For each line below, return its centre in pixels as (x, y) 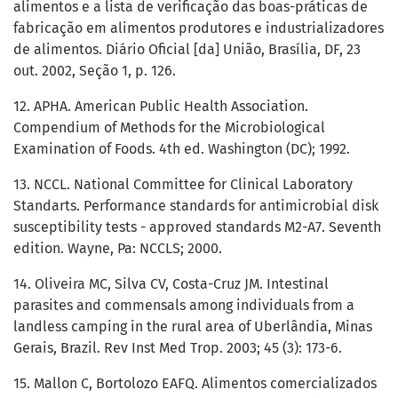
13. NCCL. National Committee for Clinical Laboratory (183, 185)
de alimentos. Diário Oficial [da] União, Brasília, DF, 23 (187, 50)
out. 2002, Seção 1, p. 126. (95, 71)
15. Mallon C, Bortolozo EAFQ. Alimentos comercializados (195, 384)
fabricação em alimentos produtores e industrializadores (199, 28)
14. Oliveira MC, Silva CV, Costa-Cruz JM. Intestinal (171, 284)
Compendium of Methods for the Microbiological (169, 128)
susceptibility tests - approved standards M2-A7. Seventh (197, 227)
